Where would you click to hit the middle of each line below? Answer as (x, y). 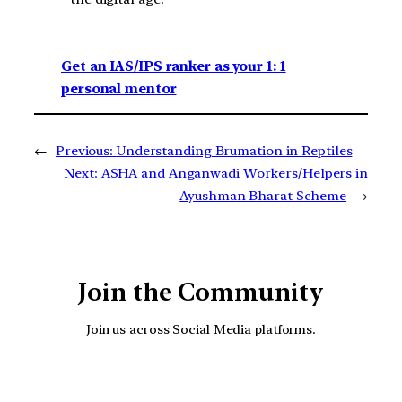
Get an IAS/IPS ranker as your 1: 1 (174, 66)
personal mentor (119, 88)
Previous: (84, 150)
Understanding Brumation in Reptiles (234, 150)
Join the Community (201, 292)
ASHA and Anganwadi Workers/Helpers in (234, 173)
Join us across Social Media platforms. (201, 329)
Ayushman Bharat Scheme (263, 195)
